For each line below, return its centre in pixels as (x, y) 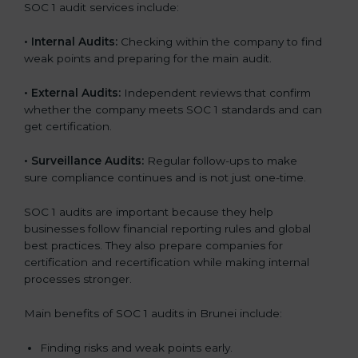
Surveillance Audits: (88, 160)
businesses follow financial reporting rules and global (167, 228)
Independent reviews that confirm (216, 93)
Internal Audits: (74, 42)
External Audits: (76, 93)
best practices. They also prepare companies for (153, 245)
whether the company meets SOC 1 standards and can (173, 109)
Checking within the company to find (220, 42)
